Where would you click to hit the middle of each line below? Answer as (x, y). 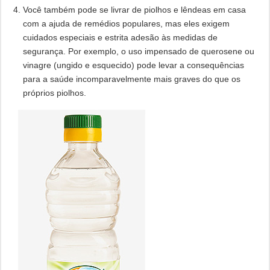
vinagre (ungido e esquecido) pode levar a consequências (133, 65)
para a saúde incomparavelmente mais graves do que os (131, 79)
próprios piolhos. (54, 93)
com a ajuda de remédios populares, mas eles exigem (126, 24)
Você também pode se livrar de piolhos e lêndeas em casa (134, 10)
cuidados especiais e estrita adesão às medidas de (120, 38)
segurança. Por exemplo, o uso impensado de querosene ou (138, 52)
